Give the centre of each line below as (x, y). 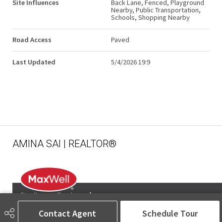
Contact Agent (68, 213)
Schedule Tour (170, 213)
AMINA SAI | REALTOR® (64, 144)
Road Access (32, 40)
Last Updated (34, 62)
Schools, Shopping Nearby (150, 18)
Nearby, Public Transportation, (156, 10)
